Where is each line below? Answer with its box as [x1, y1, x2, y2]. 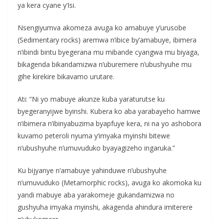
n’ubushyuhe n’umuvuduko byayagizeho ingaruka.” [18, 143, 175, 153]
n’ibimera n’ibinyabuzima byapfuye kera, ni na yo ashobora [18, 118, 201, 128]
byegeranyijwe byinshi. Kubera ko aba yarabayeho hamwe [18, 106, 200, 116]
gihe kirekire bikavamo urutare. [18, 71, 114, 81]
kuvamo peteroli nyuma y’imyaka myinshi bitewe [18, 131, 170, 140]
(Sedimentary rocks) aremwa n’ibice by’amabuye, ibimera [18, 35, 197, 44]
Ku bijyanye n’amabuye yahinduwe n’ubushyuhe [18, 165, 167, 175]
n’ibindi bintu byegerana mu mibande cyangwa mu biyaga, [18, 47, 199, 57]
